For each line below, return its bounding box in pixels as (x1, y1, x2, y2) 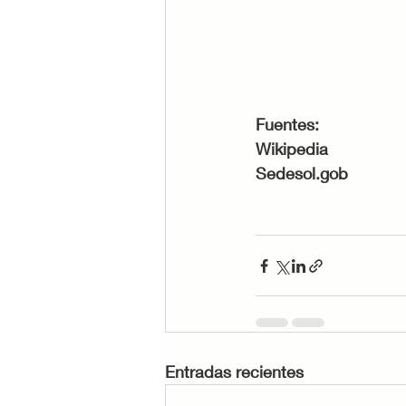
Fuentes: (256, 114, 324, 135)
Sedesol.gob (256, 163, 348, 184)
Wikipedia (256, 139, 333, 159)
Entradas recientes (165, 362, 304, 382)
